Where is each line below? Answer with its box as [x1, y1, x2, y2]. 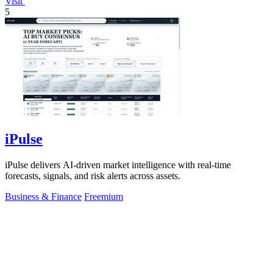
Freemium [84, 191, 123, 202]
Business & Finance [5, 191, 82, 202]
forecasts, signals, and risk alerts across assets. [5, 170, 180, 181]
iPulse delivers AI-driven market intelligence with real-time [5, 159, 231, 170]
